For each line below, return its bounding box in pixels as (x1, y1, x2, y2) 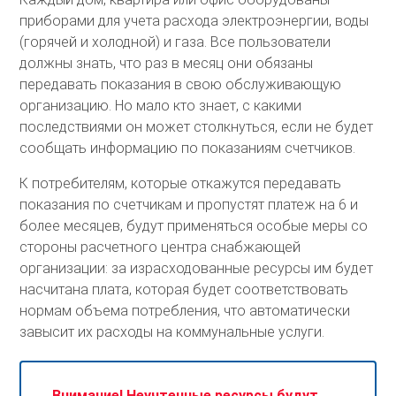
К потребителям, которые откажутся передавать (19, 174, 342, 192)
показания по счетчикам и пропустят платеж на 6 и (19, 195, 359, 213)
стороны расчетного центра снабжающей (19, 238, 301, 255)
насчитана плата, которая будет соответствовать (19, 280, 349, 298)
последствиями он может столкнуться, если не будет (19, 118, 374, 135)
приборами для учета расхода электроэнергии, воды (19, 11, 369, 29)
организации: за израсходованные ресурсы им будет (19, 259, 374, 277)
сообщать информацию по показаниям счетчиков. (19, 139, 356, 156)
